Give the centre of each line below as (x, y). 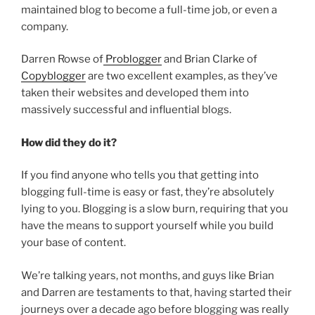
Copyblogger (53, 76)
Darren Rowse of (62, 59)
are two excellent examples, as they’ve (182, 76)
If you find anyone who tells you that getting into (140, 175)
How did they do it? (69, 142)
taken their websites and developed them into (135, 93)
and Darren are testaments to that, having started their (156, 292)
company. (45, 26)
